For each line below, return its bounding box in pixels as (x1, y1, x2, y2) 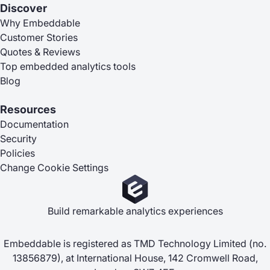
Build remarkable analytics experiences (47, 204, 223, 217)
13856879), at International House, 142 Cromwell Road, (12, 251, 258, 264)
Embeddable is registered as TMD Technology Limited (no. (4, 237, 266, 250)
